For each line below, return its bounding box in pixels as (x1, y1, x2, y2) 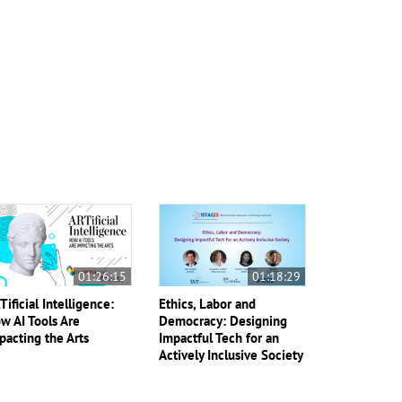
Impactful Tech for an (159, 329, 280, 346)
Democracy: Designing (159, 312, 288, 329)
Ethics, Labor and (159, 295, 257, 312)
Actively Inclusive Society (159, 346, 304, 363)
